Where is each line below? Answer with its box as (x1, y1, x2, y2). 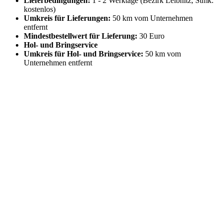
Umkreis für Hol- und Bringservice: (24, 49, 143, 58)
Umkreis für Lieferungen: (24, 13, 111, 22)
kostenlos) (24, 4, 55, 13)
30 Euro (139, 31, 165, 40)
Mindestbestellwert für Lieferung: (24, 31, 137, 40)
